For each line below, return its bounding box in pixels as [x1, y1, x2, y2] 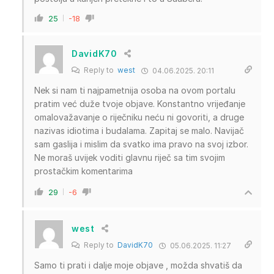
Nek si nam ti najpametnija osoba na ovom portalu [34, 84, 235, 95]
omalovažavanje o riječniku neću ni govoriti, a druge [34, 111, 244, 122]
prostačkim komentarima [34, 165, 133, 176]
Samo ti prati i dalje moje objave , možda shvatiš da [34, 259, 242, 270]
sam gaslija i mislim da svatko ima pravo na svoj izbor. [34, 138, 248, 149]
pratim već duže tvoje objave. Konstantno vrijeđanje [34, 98, 245, 109]
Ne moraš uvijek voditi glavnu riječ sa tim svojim [34, 152, 225, 163]
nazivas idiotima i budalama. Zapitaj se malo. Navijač [34, 125, 244, 136]
